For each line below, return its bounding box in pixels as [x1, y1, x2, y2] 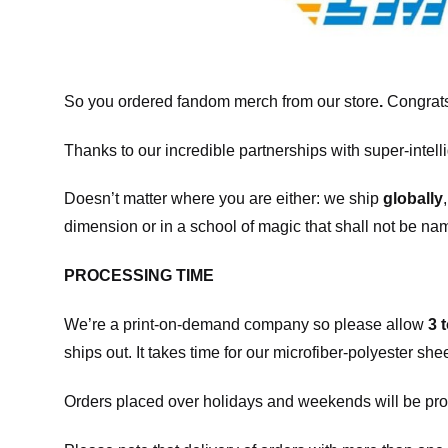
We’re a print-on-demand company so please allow [64, 315, 428, 333]
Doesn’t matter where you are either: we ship [64, 190, 383, 208]
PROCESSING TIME [64, 267, 214, 285]
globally [383, 190, 443, 208]
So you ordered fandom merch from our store [64, 92, 379, 110]
